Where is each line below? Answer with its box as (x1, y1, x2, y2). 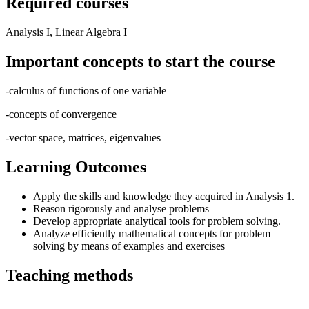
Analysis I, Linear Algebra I (6, 26, 127, 39)
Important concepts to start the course (6, 52, 275, 70)
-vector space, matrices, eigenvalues (6, 131, 161, 143)
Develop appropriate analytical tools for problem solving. (33, 215, 281, 227)
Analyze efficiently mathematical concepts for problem (33, 227, 270, 239)
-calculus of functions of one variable (6, 84, 166, 97)
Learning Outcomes (6, 157, 146, 176)
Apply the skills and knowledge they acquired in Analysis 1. (33, 190, 295, 202)
